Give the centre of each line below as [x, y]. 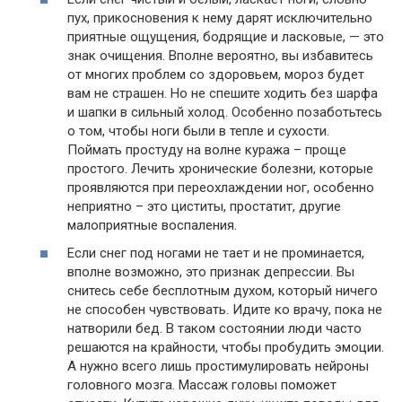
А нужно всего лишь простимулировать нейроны [218, 367]
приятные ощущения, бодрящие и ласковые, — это [226, 36]
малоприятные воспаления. [152, 225]
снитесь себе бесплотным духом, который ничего [223, 291]
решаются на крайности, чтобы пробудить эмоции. [226, 348]
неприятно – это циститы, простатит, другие [204, 206]
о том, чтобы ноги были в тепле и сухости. [198, 131]
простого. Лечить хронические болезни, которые [220, 168]
